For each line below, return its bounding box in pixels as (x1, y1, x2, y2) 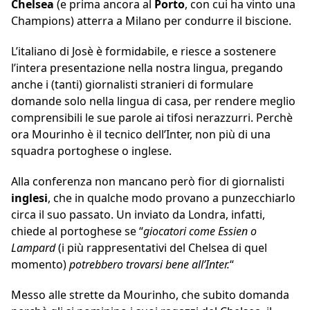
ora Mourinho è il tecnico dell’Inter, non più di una (11, 127, 271, 143)
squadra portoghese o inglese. (11, 143, 172, 159)
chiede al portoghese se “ (11, 224, 143, 239)
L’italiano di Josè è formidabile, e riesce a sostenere (11, 44, 276, 60)
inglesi (11, 190, 48, 206)
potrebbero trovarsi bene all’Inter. (69, 257, 230, 273)
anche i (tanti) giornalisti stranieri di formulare (11, 77, 253, 93)
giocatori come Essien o (143, 224, 257, 239)
